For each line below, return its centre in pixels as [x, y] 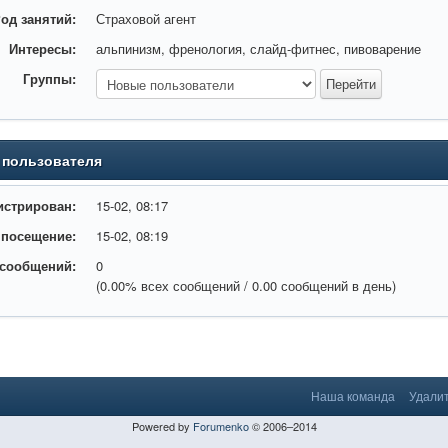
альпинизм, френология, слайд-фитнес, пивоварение [259, 48]
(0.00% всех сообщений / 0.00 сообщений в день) [246, 285]
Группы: [50, 78]
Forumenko [220, 426]
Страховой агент [146, 18]
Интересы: [43, 48]
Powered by [162, 426]
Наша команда [353, 395]
